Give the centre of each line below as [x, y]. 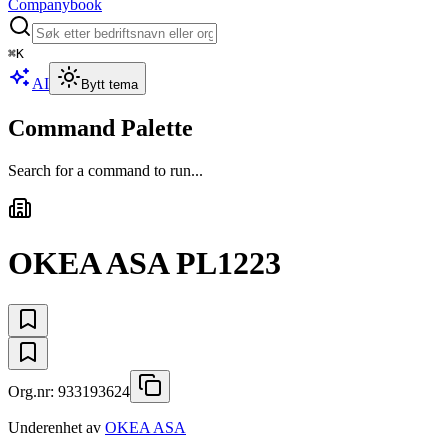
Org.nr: [33, 391]
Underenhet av [54, 427]
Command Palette [100, 127]
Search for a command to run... [105, 170]
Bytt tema [109, 84]
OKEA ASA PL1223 [144, 263]
